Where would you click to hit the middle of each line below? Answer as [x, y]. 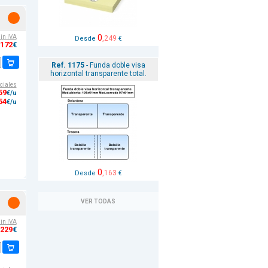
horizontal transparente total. [98, 74]
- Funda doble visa [115, 65]
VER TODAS [98, 201]
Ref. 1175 [68, 65]
